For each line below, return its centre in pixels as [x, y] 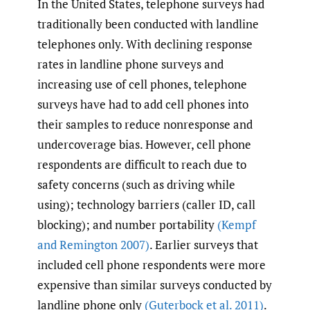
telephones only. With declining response [145, 44]
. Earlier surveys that [204, 244]
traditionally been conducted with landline [148, 24]
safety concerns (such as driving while [136, 184]
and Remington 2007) [93, 244]
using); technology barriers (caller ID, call [146, 204]
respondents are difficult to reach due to [142, 164]
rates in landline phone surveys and [130, 64]
